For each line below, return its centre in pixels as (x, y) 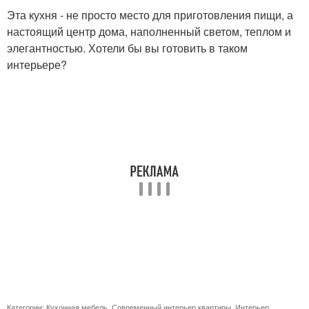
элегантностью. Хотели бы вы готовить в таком (127, 48)
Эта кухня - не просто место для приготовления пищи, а (150, 15)
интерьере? (37, 64)
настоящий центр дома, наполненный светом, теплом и (149, 31)
